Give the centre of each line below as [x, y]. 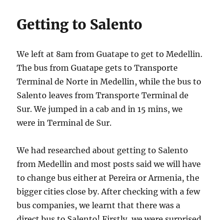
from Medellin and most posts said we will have [109, 164]
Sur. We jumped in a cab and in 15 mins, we [100, 109]
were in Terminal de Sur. [64, 123]
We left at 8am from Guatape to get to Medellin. [110, 54]
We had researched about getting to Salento [103, 150]
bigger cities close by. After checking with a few [109, 191]
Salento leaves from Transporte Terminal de [103, 95]
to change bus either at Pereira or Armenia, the [108, 178]
